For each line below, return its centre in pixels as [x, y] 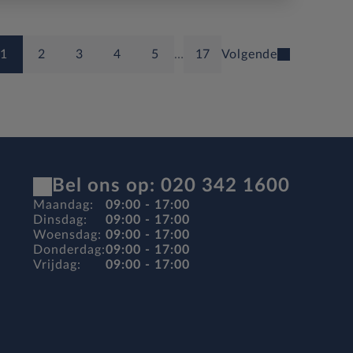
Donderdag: [69, 250]
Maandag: [63, 205]
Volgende [249, 54]
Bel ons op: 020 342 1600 [171, 186]
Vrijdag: [57, 265]
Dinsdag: [60, 220]
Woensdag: [67, 235]
